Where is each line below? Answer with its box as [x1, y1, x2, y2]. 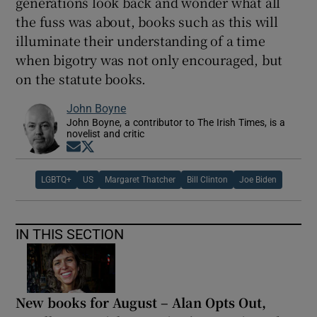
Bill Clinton [186, 175, 228, 184]
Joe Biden [238, 175, 277, 184]
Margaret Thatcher [104, 175, 175, 184]
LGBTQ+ [40, 175, 71, 184]
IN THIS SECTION [16, 226, 125, 241]
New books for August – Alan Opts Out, [16, 292, 267, 311]
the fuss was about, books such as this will [16, 11, 278, 30]
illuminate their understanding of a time [16, 30, 265, 50]
